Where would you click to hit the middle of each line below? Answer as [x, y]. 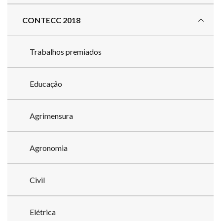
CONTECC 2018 [51, 20]
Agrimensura [51, 115]
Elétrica [43, 212]
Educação [46, 83]
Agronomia [49, 147]
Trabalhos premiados [66, 51]
